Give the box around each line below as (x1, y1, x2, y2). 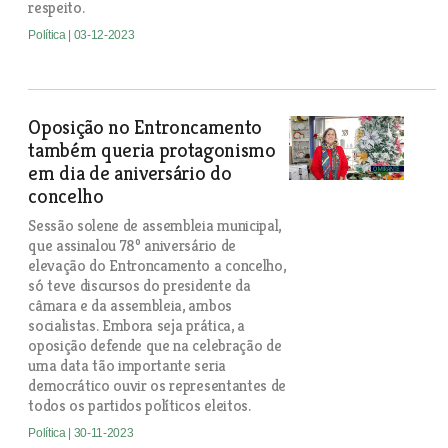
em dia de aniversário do (28, 161, 232, 186)
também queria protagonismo (28, 138, 276, 163)
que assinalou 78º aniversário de (28, 235, 236, 256)
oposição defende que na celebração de (28, 335, 282, 356)
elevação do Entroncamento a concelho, (28, 255, 286, 276)
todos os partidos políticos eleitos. (28, 395, 251, 416)
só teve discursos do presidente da (28, 275, 251, 296)
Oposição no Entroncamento (28, 115, 263, 140)
